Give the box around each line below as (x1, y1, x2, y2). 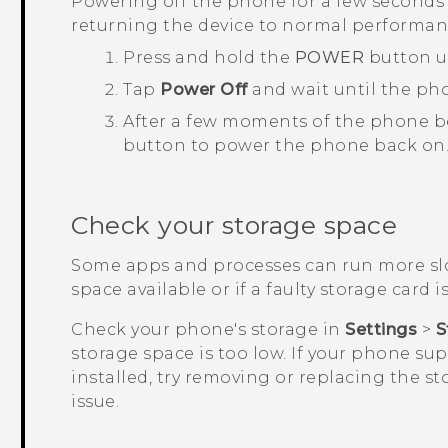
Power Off (160, 79, 248, 99)
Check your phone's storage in (71, 319, 346, 339)
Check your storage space (71, 209, 398, 240)
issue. (71, 391, 120, 411)
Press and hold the (123, 47, 295, 67)
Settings (345, 319, 418, 339)
